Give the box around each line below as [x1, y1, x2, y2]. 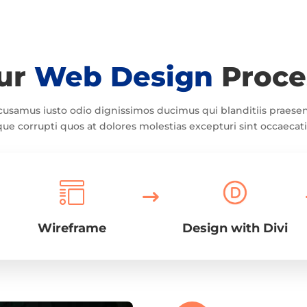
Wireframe [38, 221, 107, 236]
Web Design [34, 59, 213, 93]
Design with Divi [182, 220, 288, 236]
